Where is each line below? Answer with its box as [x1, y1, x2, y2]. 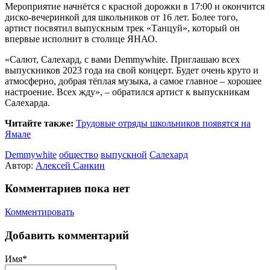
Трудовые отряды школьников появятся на [76, 118, 251, 128]
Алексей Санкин [36, 160, 105, 171]
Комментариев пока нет [5, 182, 130, 195]
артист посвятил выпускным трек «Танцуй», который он [5, 22, 240, 33]
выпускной [101, 149, 147, 160]
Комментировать [5, 207, 74, 218]
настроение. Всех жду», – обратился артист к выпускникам [5, 86, 250, 97]
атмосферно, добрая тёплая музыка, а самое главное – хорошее [5, 75, 262, 86]
